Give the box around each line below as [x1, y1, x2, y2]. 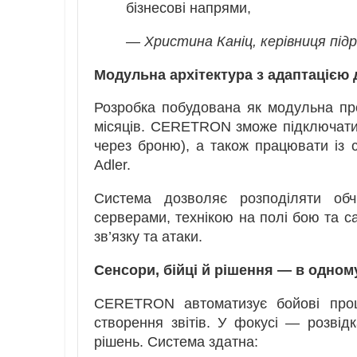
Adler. [94, 157, 131, 174]
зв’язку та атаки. [94, 229, 202, 245]
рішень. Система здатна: [94, 333, 258, 350]
